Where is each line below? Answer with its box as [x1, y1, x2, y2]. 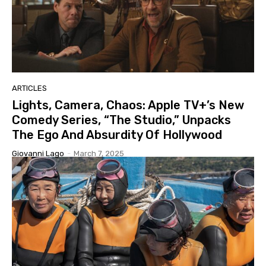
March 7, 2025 [74, 148, 124, 158]
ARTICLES [12, 83, 47, 93]
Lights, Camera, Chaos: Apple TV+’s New [12, 97, 244, 112]
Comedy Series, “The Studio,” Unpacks [12, 112, 231, 127]
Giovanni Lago [12, 148, 64, 158]
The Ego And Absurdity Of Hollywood [12, 127, 222, 142]
